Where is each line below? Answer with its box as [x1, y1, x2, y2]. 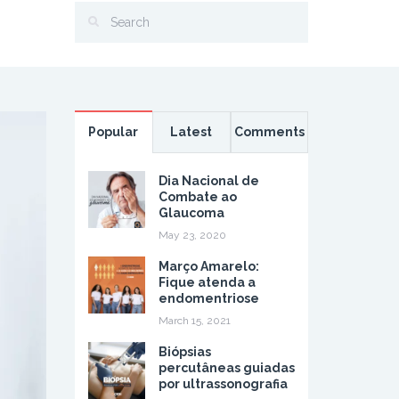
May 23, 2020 [158, 229, 226, 241]
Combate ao [158, 190, 237, 204]
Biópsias [158, 345, 211, 359]
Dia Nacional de [158, 174, 259, 188]
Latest [170, 125, 213, 139]
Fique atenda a [158, 275, 256, 289]
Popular [88, 125, 139, 139]
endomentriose [158, 291, 259, 305]
